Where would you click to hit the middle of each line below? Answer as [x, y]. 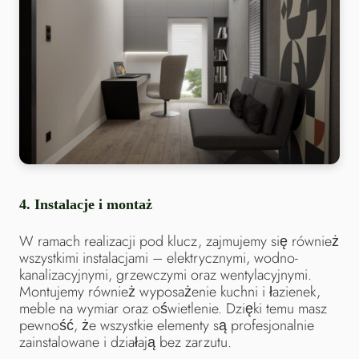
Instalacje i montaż [93, 204]
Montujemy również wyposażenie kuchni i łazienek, [170, 291]
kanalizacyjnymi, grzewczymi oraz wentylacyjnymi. [165, 274]
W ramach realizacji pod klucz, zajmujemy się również [179, 241]
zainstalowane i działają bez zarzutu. [125, 342]
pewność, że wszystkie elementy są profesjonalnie [167, 325]
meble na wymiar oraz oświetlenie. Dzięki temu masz [173, 308]
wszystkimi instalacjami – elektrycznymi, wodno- [159, 258]
